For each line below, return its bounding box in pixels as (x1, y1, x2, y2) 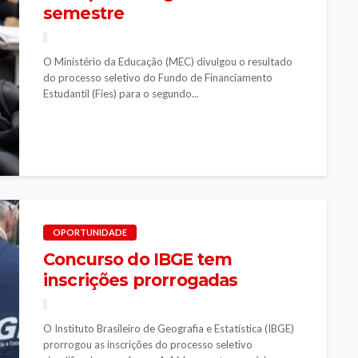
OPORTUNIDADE (53, 226, 127, 237)
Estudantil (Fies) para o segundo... (43, 86, 199, 100)
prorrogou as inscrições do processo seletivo (43, 337, 253, 351)
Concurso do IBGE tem (43, 249, 233, 269)
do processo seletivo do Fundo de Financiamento (43, 70, 272, 84)
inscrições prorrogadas (43, 269, 238, 290)
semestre (43, 2, 125, 23)
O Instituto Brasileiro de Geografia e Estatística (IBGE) (43, 321, 294, 335)
